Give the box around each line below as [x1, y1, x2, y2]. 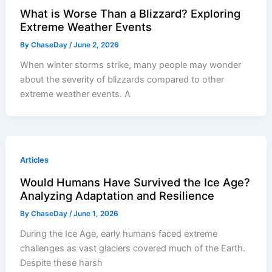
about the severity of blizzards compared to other [20, 73, 225, 85]
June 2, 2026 [73, 40, 120, 49]
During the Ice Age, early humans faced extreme [20, 228, 218, 239]
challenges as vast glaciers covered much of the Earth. [20, 242, 246, 254]
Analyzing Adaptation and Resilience [20, 188, 215, 202]
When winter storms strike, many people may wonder [20, 59, 242, 70]
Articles [20, 155, 49, 165]
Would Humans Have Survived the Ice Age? [20, 175, 251, 189]
